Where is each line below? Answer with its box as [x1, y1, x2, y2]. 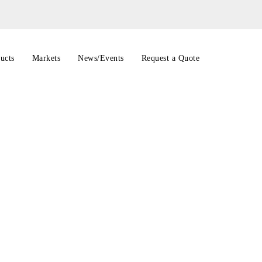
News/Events [78, 54, 124, 63]
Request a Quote [141, 54, 199, 63]
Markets [32, 54, 60, 63]
